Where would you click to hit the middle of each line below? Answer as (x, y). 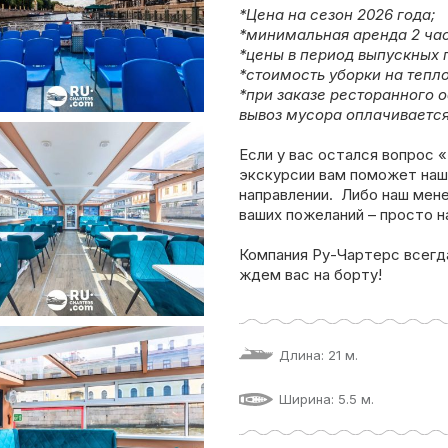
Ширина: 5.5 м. (326, 399)
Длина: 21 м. (318, 355)
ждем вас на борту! (310, 274)
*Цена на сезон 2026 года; (337, 14)
